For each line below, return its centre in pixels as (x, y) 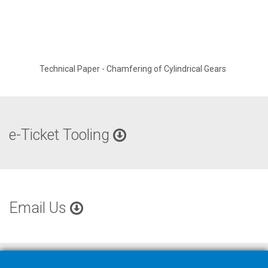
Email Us (39, 208)
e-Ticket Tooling (61, 135)
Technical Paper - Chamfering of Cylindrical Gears (133, 68)
